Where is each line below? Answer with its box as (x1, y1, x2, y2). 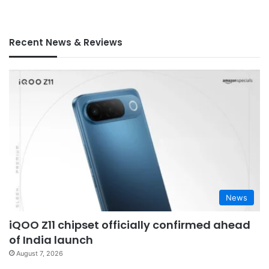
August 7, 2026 (16, 249, 63, 258)
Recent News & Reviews (9, 36, 122, 49)
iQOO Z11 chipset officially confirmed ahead (9, 217, 250, 232)
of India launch (9, 232, 93, 247)
